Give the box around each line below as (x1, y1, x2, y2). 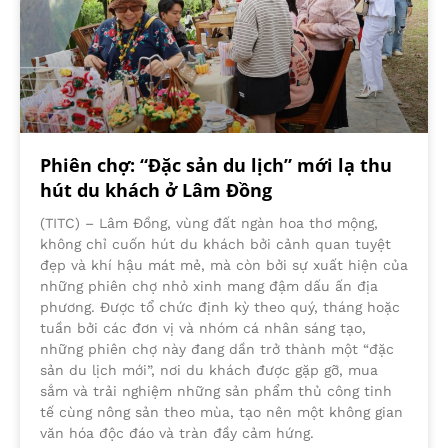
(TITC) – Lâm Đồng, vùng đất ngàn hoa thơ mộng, (40, 214, 378, 231)
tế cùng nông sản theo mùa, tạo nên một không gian (40, 403, 403, 420)
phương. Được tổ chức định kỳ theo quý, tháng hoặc (40, 298, 400, 315)
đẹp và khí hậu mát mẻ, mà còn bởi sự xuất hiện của (40, 256, 408, 273)
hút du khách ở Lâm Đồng (40, 177, 272, 202)
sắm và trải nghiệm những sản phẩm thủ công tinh (40, 382, 392, 399)
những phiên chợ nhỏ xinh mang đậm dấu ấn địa (40, 277, 378, 294)
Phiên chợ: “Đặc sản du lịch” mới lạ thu (40, 152, 392, 177)
